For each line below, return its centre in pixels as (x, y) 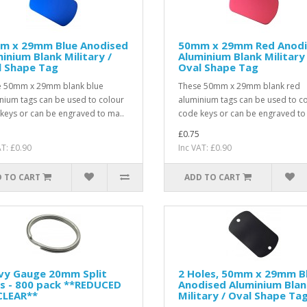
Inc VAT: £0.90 (205, 147)
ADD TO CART (213, 177)
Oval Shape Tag (218, 67)
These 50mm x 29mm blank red (239, 86)
